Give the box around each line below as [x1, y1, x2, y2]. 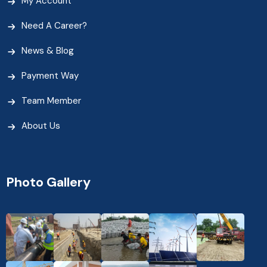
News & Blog [21, 44, 74, 57]
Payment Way [21, 69, 79, 82]
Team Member [21, 94, 81, 107]
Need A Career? [21, 19, 87, 32]
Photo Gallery [6, 173, 91, 191]
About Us [21, 119, 60, 132]
